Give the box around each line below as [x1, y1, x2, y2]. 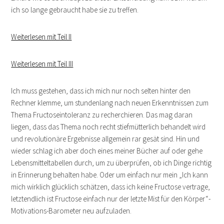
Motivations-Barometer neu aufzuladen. [11, 205, 132, 215]
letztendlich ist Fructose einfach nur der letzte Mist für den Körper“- [11, 193, 211, 203]
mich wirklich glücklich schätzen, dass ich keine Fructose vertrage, [11, 181, 210, 191]
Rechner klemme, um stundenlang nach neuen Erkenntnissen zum [11, 97, 209, 107]
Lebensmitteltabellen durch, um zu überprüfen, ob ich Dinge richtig [11, 157, 212, 167]
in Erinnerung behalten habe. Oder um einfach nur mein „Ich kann [11, 169, 208, 179]
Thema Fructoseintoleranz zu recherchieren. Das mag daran [11, 109, 193, 119]
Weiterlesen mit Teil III [11, 58, 73, 68]
